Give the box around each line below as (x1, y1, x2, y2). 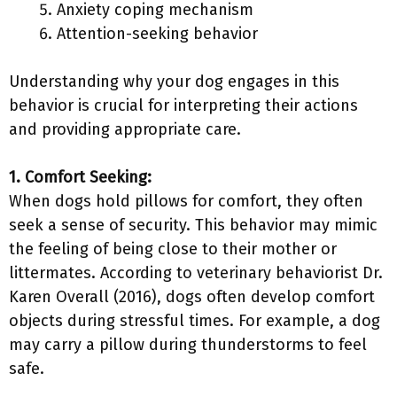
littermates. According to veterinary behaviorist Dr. (9, 263, 383, 283)
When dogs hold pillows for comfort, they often (9, 191, 363, 211)
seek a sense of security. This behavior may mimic (9, 215, 378, 235)
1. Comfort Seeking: (9, 167, 152, 187)
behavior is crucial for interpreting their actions (9, 96, 358, 115)
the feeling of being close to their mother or (9, 239, 337, 259)
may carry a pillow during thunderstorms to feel (9, 335, 367, 354)
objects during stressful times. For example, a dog (9, 311, 380, 331)
